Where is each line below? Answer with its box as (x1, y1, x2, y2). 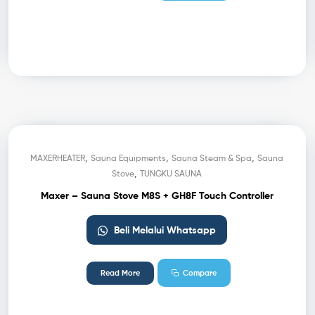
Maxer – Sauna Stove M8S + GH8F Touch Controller (40, 188, 274, 202)
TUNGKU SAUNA (140, 167, 202, 179)
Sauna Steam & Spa (172, 152, 252, 163)
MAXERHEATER (30, 152, 86, 163)
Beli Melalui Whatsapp (111, 224, 217, 237)
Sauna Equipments (91, 152, 167, 163)
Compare (183, 267, 217, 278)
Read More (101, 267, 141, 278)
